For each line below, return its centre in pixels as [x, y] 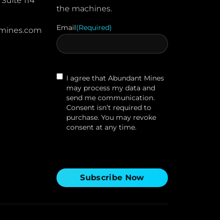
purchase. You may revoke [111, 118]
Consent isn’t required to [109, 108]
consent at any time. [102, 127]
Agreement [76, 88]
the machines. [84, 9]
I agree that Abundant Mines [115, 78]
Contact [70, 78]
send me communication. [111, 98]
